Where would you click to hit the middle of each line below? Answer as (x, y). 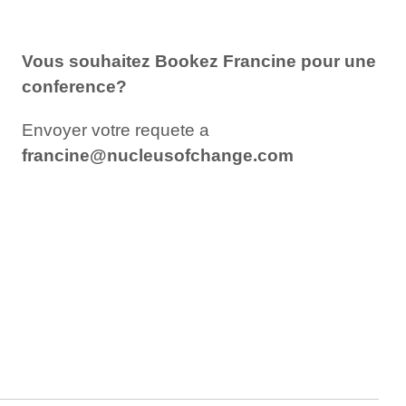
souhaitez (110, 61)
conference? (75, 86)
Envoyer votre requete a (116, 130)
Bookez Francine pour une (266, 61)
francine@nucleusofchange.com (158, 155)
